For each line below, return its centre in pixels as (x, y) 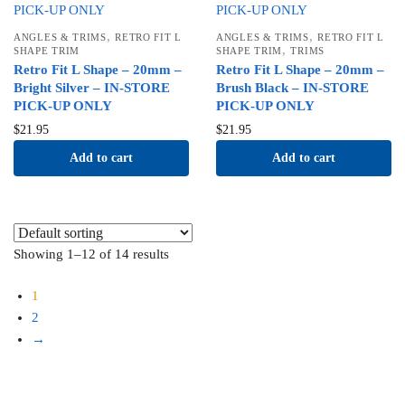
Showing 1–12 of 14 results (91, 254)
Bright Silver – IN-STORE (92, 88)
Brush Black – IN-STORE (292, 88)
